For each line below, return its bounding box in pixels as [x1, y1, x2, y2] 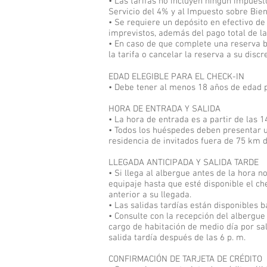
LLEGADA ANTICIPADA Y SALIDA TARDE [108, 157, 259, 168]
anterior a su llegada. [108, 190, 191, 200]
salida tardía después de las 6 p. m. [108, 232, 246, 243]
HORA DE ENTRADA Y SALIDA [108, 104, 223, 114]
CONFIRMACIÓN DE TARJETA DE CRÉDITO [108, 254, 262, 265]
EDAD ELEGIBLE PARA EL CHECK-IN [108, 72, 244, 82]
